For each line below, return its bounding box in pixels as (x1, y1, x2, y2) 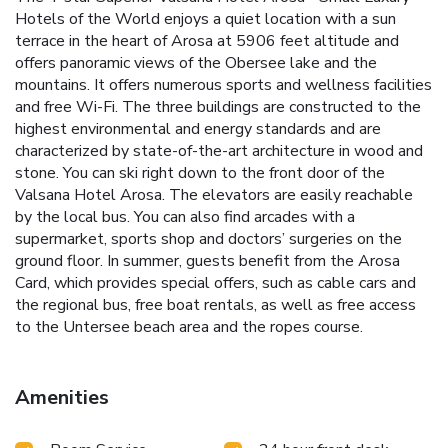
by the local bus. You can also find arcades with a (15, 206, 355, 229)
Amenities (15, 384, 109, 412)
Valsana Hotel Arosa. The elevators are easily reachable (15, 184, 413, 207)
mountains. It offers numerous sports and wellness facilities (15, 74, 432, 97)
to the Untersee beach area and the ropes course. (15, 316, 363, 339)
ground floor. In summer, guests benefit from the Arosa (15, 250, 400, 273)
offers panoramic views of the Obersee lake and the (15, 52, 377, 75)
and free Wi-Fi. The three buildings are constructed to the (15, 96, 421, 119)
